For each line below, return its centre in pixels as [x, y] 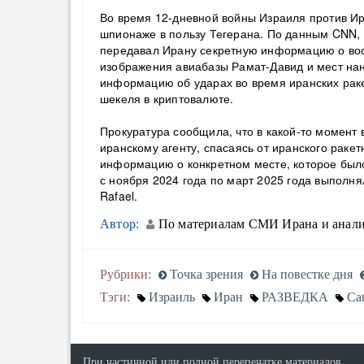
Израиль [172, 297]
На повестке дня [305, 274]
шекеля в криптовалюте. [167, 98]
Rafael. [119, 196]
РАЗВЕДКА [295, 297]
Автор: [120, 224]
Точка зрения [205, 274]
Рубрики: [126, 274]
